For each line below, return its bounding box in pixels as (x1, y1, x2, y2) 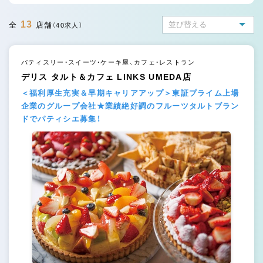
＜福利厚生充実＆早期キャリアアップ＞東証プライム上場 (21, 88, 240, 97)
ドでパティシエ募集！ (21, 114, 101, 123)
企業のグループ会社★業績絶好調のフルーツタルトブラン (21, 101, 240, 110)
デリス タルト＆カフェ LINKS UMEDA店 (21, 72, 192, 82)
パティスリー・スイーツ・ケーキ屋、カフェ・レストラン (21, 58, 195, 66)
